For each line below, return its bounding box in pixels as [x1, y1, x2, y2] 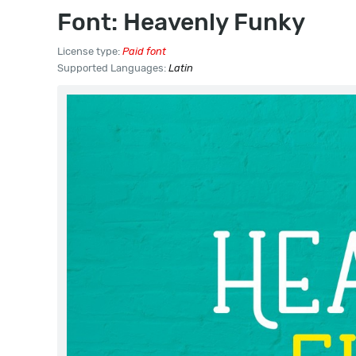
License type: [57, 45, 122, 57]
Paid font [122, 45, 166, 57]
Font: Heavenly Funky [57, 8, 305, 37]
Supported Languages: [57, 62, 168, 74]
